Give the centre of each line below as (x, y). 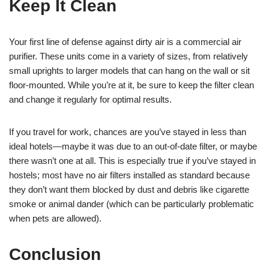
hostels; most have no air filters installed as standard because (129, 175)
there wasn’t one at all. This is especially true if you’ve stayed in (132, 160)
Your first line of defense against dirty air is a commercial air (125, 41)
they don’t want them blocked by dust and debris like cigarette (129, 189)
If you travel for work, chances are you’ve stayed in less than (128, 131)
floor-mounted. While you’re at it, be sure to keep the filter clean (131, 85)
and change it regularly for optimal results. (90, 99)
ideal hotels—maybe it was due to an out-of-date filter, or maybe (133, 146)
